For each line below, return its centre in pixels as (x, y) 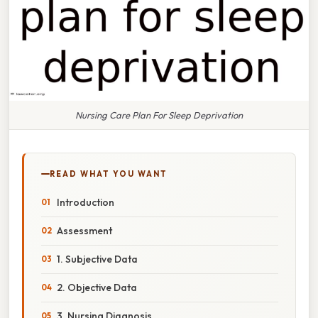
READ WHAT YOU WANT (109, 174)
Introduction (86, 202)
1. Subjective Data (97, 259)
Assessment (84, 230)
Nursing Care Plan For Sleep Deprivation (159, 115)
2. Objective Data (97, 287)
